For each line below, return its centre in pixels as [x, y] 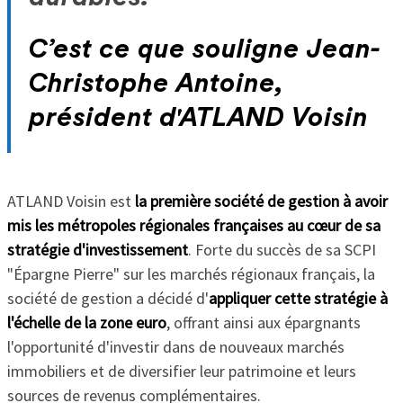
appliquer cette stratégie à [298, 298]
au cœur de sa [333, 225]
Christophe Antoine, [156, 83]
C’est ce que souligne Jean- [204, 49]
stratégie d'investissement [97, 249]
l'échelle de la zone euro [86, 322]
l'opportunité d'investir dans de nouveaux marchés [175, 346]
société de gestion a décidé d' [107, 298]
